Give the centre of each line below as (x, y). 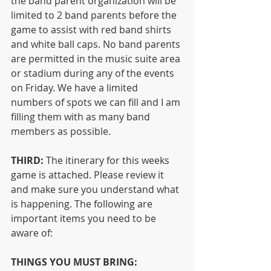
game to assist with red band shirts (92, 29)
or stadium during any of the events (94, 73)
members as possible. (61, 131)
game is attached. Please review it (89, 175)
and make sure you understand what (96, 189)
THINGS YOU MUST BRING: (74, 262)
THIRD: (27, 160)
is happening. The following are (83, 204)
